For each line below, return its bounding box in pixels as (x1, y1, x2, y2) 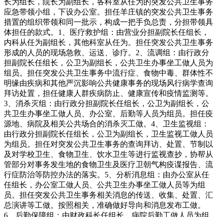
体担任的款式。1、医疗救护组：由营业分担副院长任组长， (4, 28, 209, 36)
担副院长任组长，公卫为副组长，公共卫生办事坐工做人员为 (4, 59, 213, 67)
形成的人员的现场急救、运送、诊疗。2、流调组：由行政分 (4, 48, 209, 57)
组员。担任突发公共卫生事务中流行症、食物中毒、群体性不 (4, 69, 213, 77)
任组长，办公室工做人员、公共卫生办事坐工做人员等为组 (4, 181, 205, 189)
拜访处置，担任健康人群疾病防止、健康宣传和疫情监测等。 (4, 89, 213, 97)
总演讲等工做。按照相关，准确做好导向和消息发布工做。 (4, 201, 205, 209)
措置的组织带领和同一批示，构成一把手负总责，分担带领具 (4, 18, 213, 26)
